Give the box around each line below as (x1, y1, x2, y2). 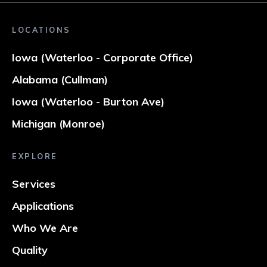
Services (12, 177, 56, 191)
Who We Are (12, 221, 79, 235)
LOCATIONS (12, 25, 71, 35)
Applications (12, 199, 74, 213)
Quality (12, 243, 48, 257)
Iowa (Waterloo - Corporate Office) (12, 51, 194, 65)
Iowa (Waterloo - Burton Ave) (12, 95, 165, 109)
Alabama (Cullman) (12, 73, 108, 87)
